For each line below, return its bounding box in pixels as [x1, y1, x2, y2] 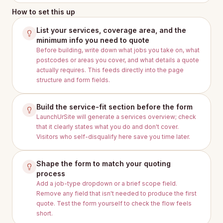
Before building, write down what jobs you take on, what [36, 46, 200, 54]
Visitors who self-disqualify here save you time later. [36, 133, 190, 140]
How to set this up [12, 7, 75, 16]
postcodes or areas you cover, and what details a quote [36, 56, 199, 64]
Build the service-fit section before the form [36, 103, 193, 111]
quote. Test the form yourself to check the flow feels [36, 200, 192, 207]
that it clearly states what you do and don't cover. [36, 123, 179, 130]
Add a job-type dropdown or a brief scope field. [36, 180, 177, 187]
